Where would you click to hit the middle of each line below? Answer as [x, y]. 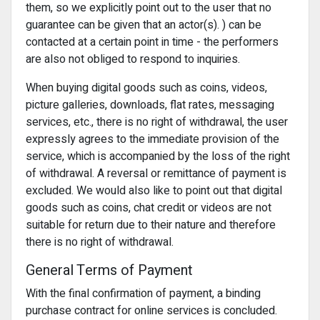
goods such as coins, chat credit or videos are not [149, 208]
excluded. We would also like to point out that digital [154, 191]
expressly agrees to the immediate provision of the [152, 139]
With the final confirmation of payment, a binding [143, 294]
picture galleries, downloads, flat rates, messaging [150, 105]
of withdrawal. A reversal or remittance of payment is [156, 174]
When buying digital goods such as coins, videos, [146, 88]
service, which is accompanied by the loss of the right [158, 156]
